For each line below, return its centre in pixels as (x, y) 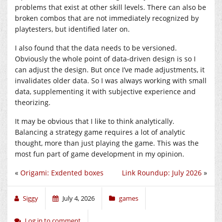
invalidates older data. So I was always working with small (111, 80)
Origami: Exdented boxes (62, 172)
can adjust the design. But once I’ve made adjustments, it (110, 69)
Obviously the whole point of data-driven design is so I (105, 58)
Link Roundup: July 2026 (162, 172)
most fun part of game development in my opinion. (100, 154)
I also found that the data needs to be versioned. (96, 48)
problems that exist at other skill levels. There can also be (111, 7)
